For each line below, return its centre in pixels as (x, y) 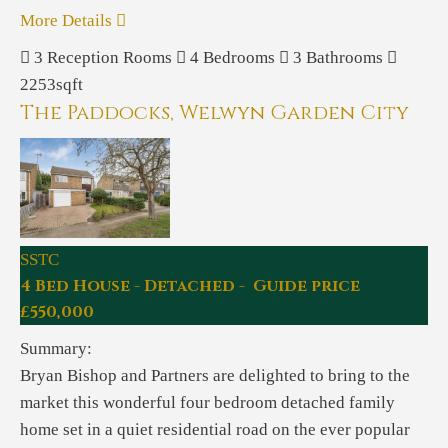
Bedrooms (239, 57)
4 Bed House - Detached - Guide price (190, 286)
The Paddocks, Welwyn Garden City (214, 112)
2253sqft (51, 84)
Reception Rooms (109, 57)
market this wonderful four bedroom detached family (207, 402)
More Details (68, 20)
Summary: (56, 348)
